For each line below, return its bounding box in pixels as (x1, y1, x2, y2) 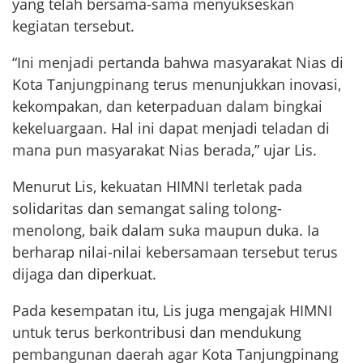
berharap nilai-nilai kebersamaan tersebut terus (12, 242, 338, 263)
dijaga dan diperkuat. (12, 264, 156, 284)
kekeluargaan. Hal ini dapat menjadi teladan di (12, 118, 330, 139)
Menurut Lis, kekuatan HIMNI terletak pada (12, 177, 302, 197)
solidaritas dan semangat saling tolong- (12, 199, 282, 219)
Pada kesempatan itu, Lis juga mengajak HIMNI (12, 301, 332, 321)
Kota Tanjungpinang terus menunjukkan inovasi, (12, 75, 341, 95)
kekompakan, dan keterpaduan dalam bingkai (12, 96, 322, 117)
